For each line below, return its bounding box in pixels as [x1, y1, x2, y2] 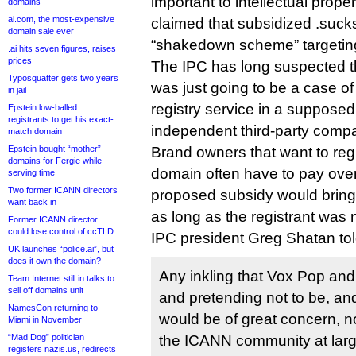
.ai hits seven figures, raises [8, 44, 116, 53]
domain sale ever [8, 26, 74, 36]
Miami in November [8, 315, 82, 324]
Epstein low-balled [8, 103, 77, 112]
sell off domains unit [8, 285, 83, 295]
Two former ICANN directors [8, 185, 118, 195]
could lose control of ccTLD [8, 226, 114, 236]
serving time [8, 168, 55, 177]
